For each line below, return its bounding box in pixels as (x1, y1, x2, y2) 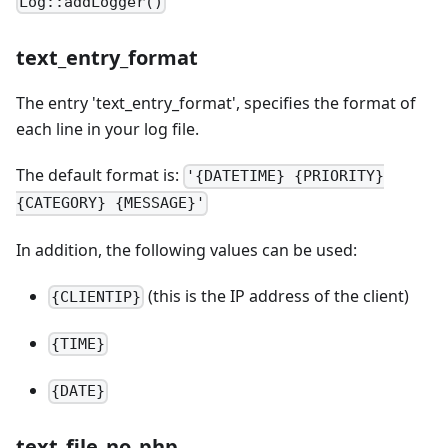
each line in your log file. (16, 118, 199, 141)
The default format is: (16, 164, 183, 187)
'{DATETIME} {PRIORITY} (186, 167, 385, 186)
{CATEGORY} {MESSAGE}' (16, 194, 205, 213)
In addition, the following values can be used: (16, 238, 357, 261)
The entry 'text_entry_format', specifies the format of (16, 92, 416, 115)
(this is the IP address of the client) (144, 284, 410, 307)
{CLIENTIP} (51, 287, 142, 306)
